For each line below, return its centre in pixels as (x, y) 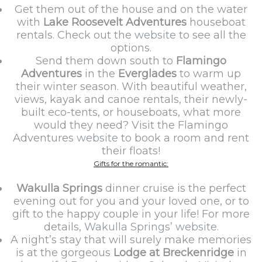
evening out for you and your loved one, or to (131, 201)
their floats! (131, 151)
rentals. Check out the (75, 35)
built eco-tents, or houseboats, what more (131, 112)
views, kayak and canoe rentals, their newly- (131, 99)
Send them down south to (106, 61)
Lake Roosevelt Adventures (115, 22)
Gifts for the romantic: (131, 163)
